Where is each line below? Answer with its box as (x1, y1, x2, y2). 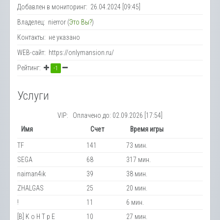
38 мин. (126, 169, 147, 178)
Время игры (130, 125, 164, 133)
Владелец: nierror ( (17, 18, 69, 26)
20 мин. (126, 184, 147, 192)
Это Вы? (69, 18, 92, 26)
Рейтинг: (17, 63, 44, 72)
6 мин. (126, 198, 144, 206)
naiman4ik (17, 169, 46, 178)
